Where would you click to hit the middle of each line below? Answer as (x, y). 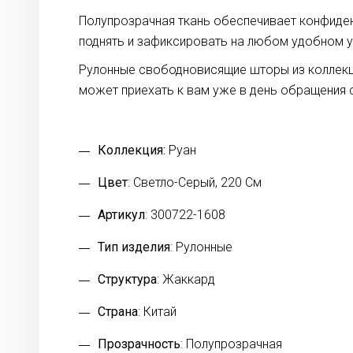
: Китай (157, 312)
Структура (127, 280)
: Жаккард (186, 280)
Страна (118, 312)
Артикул (121, 215)
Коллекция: (132, 150)
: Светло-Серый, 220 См (195, 183)
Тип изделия (134, 247)
